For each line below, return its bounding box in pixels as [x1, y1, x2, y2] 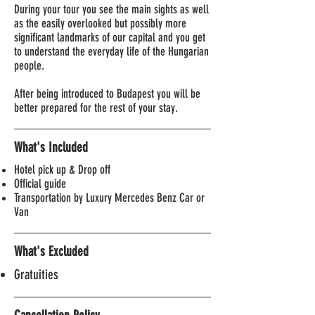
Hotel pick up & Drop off [14, 162, 110, 176]
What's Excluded [14, 243, 89, 259]
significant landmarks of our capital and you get [14, 30, 205, 44]
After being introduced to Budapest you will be [14, 86, 200, 101]
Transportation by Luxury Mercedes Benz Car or [14, 191, 205, 205]
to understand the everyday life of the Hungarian [14, 44, 209, 58]
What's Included [14, 139, 88, 155]
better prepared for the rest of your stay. [14, 101, 181, 115]
